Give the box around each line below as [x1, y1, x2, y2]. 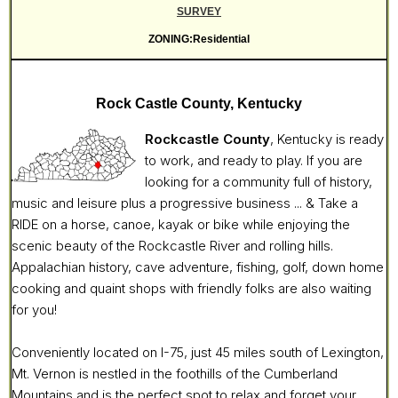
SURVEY [177, 5, 221, 19]
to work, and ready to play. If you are [145, 152, 362, 170]
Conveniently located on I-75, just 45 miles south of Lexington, [12, 344, 384, 362]
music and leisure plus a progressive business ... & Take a [12, 195, 358, 212]
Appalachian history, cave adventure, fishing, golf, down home [12, 259, 384, 276]
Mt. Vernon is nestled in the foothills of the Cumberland [12, 365, 338, 383]
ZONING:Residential [148, 33, 250, 46]
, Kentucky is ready [270, 131, 384, 148]
